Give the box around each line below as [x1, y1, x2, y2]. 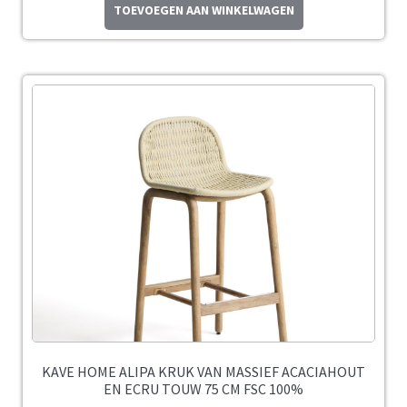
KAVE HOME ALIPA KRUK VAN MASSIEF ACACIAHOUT [42, 362, 365, 382]
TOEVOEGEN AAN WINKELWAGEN [113, 2, 294, 19]
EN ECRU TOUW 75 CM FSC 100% [104, 380, 303, 399]
